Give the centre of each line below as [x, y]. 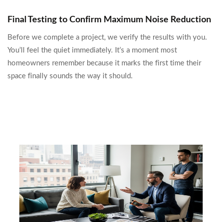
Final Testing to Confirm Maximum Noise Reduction [109, 20]
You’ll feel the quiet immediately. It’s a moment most [92, 50]
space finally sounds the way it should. [70, 76]
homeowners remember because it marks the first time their [104, 63]
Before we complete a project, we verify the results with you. [107, 37]
